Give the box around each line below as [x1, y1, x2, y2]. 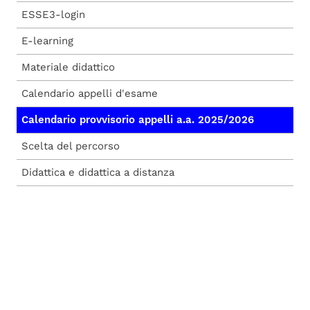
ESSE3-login [21, 8, 85, 21]
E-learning [21, 35, 73, 47]
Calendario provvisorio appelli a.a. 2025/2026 [21, 113, 254, 126]
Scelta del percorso [21, 140, 120, 152]
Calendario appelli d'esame [21, 87, 158, 100]
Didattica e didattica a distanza [21, 166, 174, 179]
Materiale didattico [21, 61, 115, 73]
